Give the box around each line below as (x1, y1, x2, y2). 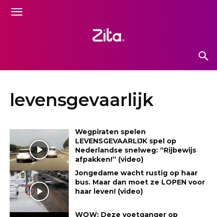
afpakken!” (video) (75, 155, 144, 164)
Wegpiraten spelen (75, 127, 146, 136)
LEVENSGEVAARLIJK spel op (75, 136, 177, 145)
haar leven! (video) (75, 187, 143, 196)
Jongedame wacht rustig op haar (75, 169, 198, 178)
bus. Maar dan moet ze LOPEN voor (75, 178, 205, 187)
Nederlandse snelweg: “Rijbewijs (75, 145, 197, 155)
